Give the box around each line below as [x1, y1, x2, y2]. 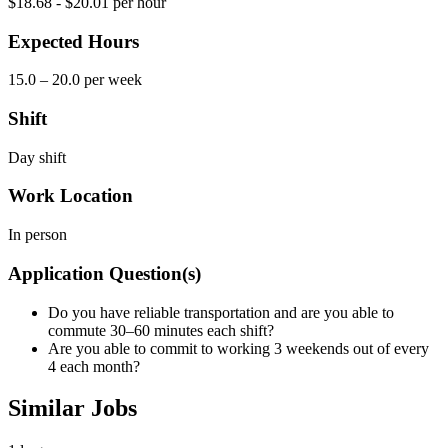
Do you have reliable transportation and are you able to [48, 303, 394, 321]
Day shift [8, 148, 66, 166]
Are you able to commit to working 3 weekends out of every [48, 339, 429, 357]
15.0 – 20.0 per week [8, 71, 142, 89]
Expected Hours [8, 30, 139, 52]
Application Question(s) [8, 262, 201, 284]
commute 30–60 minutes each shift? [48, 321, 274, 339]
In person [8, 226, 67, 244]
